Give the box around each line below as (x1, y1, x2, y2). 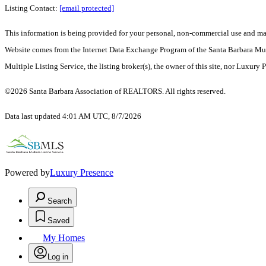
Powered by (5, 167, 50, 178)
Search (47, 197, 72, 206)
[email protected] (59, 4, 114, 13)
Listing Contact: (5, 4, 59, 13)
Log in (47, 252, 68, 262)
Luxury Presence (50, 167, 113, 178)
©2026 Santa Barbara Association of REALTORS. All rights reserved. (5, 87, 226, 96)
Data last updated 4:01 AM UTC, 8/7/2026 (5, 112, 141, 121)
